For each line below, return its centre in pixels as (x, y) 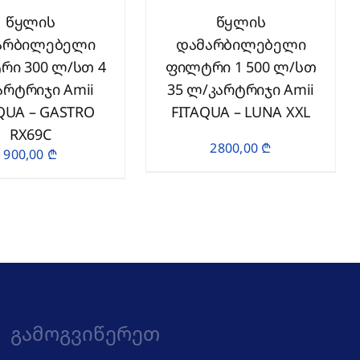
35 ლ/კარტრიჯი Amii (241, 89)
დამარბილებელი (241, 44)
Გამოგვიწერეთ (85, 333)
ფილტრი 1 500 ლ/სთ (241, 67)
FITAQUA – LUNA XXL (241, 112)
